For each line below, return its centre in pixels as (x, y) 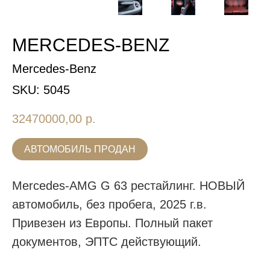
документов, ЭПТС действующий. (107, 242)
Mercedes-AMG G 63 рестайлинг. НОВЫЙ (128, 186)
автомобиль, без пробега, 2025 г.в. (109, 205)
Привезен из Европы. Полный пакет (112, 223)
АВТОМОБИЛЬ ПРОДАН (80, 149)
